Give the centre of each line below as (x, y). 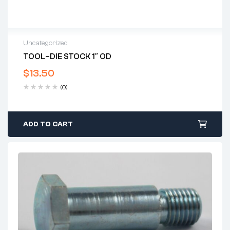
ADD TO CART (48, 124)
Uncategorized (45, 43)
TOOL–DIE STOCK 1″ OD (67, 57)
